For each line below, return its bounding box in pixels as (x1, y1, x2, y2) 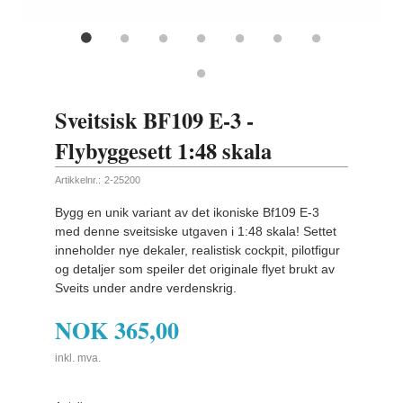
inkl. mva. (55, 352, 102, 365)
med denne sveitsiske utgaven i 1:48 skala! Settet (55, 223, 337, 238)
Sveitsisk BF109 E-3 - (55, 104, 255, 137)
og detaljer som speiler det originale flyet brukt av (55, 261, 336, 276)
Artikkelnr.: (55, 175, 102, 186)
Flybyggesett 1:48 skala (55, 135, 273, 167)
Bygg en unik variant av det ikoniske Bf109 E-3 (55, 204, 320, 219)
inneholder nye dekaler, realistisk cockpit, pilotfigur (55, 242, 341, 257)
